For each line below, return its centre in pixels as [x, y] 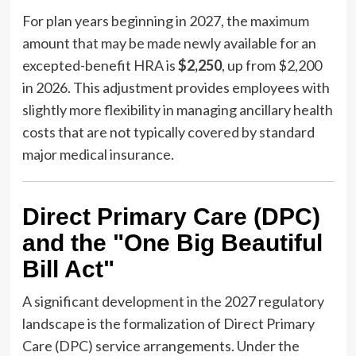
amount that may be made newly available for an [169, 43]
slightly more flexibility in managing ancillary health [177, 109]
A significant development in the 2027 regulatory [173, 301]
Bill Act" [68, 269]
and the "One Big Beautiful [172, 242]
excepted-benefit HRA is [100, 65]
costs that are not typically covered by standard [168, 132]
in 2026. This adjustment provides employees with [176, 87]
